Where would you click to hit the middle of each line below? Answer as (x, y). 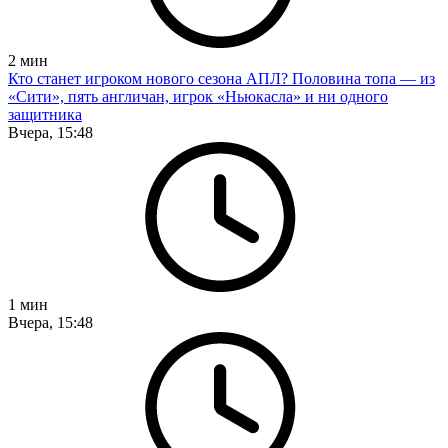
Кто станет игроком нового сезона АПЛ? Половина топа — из (221, 78)
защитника (45, 114)
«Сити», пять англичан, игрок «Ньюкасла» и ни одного (198, 96)
